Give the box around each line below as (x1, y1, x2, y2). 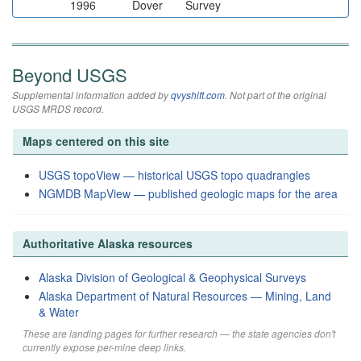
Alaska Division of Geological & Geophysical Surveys (39, 269, 306, 285)
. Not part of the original (225, 88, 326, 102)
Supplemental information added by (12, 88, 171, 102)
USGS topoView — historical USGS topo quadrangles (39, 167, 310, 183)
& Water (39, 304, 79, 320)
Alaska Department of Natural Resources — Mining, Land (39, 288, 331, 304)
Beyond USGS (12, 62, 127, 87)
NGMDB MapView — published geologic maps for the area (39, 185, 338, 201)
